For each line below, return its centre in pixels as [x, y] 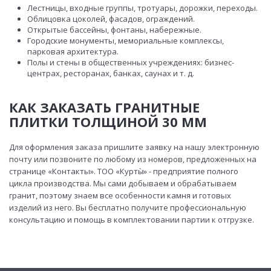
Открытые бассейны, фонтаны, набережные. [114, 29]
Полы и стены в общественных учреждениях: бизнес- [131, 62]
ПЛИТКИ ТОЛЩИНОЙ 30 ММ [108, 121]
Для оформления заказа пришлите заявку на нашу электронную [134, 147]
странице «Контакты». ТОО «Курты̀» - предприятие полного [124, 171]
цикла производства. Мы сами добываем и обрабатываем [123, 183]
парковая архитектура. [73, 51]
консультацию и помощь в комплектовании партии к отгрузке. [132, 219]
